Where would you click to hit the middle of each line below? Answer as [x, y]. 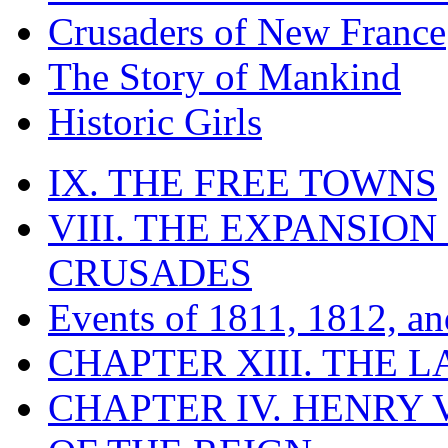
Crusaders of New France [247, 31]
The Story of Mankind [224, 76]
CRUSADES [150, 272]
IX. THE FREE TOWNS [242, 182]
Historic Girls [155, 121]
